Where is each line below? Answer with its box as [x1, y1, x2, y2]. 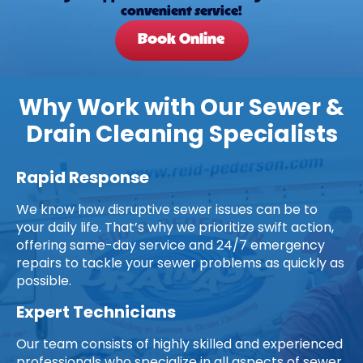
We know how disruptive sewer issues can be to [16, 204, 318, 217]
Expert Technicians [16, 305, 176, 322]
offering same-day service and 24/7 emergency [16, 240, 325, 253]
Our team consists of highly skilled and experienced [16, 339, 343, 352]
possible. [16, 275, 71, 288]
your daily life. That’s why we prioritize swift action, [16, 222, 334, 235]
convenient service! [121, 6, 242, 19]
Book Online [138, 32, 225, 48]
